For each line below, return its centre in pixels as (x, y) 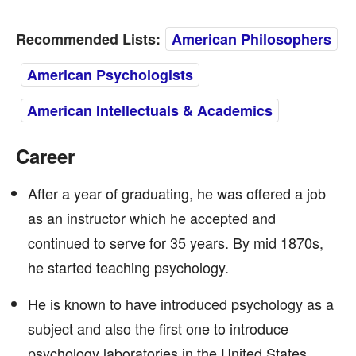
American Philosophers (252, 39)
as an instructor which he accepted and (152, 218)
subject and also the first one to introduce (158, 328)
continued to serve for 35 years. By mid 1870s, (176, 242)
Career (45, 156)
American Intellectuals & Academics (150, 110)
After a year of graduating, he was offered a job (177, 193)
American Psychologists (110, 75)
